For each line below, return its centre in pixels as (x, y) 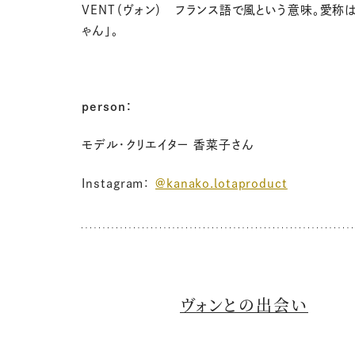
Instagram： (119, 183)
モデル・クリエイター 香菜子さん (168, 145)
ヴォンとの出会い (244, 304)
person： (107, 107)
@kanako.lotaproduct (221, 183)
